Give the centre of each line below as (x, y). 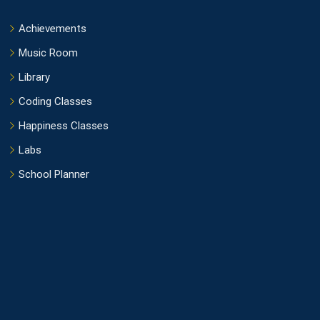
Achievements (52, 28)
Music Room (48, 52)
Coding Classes (55, 101)
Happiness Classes (64, 125)
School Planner (54, 174)
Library (34, 77)
